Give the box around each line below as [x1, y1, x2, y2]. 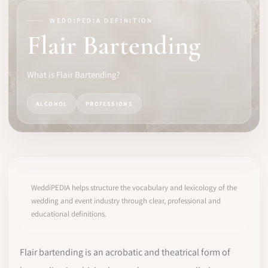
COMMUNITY [14, 77, 59, 86]
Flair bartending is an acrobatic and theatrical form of [20, 246, 230, 258]
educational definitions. [31, 209, 106, 219]
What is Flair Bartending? [27, 69, 120, 80]
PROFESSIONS [85, 99, 133, 108]
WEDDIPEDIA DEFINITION [50, 16, 153, 25]
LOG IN [106, 234, 130, 243]
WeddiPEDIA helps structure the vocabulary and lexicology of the [31, 182, 237, 193]
